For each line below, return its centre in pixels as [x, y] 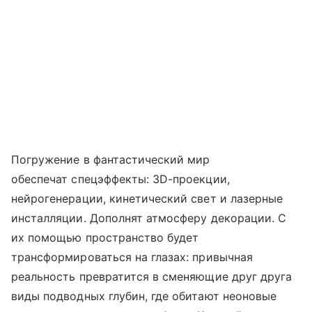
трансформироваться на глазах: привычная [132, 257]
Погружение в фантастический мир [111, 159]
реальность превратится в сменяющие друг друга [152, 276]
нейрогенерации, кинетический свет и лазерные [147, 198]
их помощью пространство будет [105, 237]
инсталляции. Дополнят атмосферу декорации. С [149, 218]
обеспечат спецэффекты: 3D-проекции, [120, 179]
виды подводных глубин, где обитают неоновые [144, 296]
